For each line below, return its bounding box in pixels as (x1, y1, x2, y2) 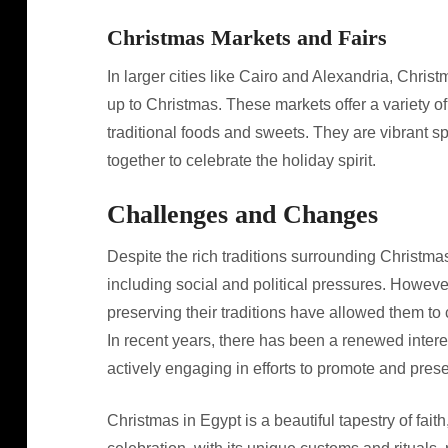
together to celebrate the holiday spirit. (106, 152, 376, 169)
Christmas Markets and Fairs (106, 25, 387, 50)
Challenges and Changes (106, 200, 378, 229)
